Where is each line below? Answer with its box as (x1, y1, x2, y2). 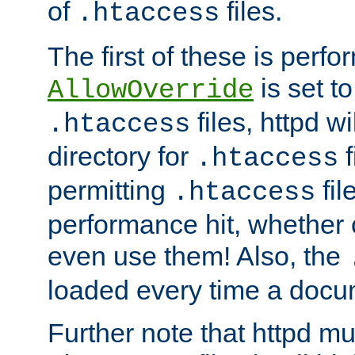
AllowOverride (48, 75, 254, 106)
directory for (48, 141, 196, 172)
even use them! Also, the (48, 241, 348, 272)
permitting (48, 175, 173, 206)
